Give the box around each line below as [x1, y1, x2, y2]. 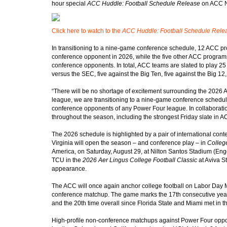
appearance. [52, 165, 87, 172]
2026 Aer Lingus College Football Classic [83, 156, 197, 164]
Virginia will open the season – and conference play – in [52, 139, 207, 146]
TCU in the [52, 156, 83, 164]
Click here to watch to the [52, 27, 122, 34]
